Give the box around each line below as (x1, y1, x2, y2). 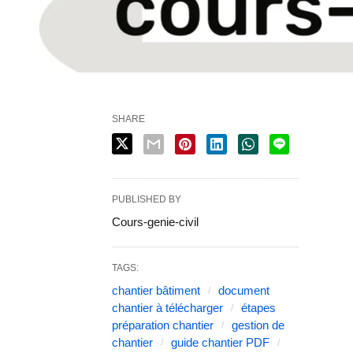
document (218, 283, 269, 297)
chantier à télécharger (112, 300, 223, 314)
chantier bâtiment (112, 283, 200, 297)
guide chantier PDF (171, 335, 269, 349)
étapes (241, 300, 276, 314)
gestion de (232, 318, 284, 332)
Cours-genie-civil (112, 214, 199, 229)
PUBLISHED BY (112, 193, 181, 205)
